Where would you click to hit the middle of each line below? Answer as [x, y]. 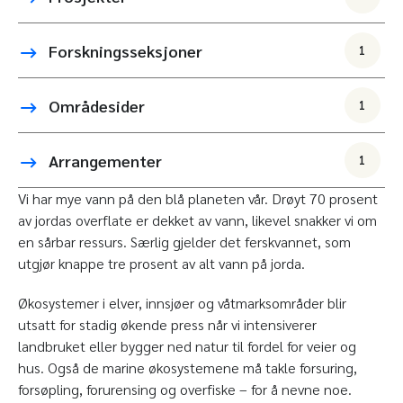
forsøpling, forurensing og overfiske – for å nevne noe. [187, 390]
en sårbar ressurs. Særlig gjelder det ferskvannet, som [184, 242]
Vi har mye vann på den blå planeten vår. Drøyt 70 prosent [198, 199]
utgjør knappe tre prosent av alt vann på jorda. [163, 264]
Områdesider [97, 105]
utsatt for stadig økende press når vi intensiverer [167, 325]
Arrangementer [105, 160]
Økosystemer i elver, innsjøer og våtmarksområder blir [182, 303]
